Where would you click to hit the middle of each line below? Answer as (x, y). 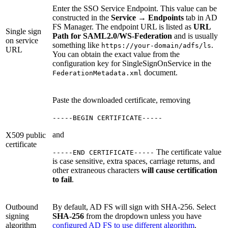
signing (17, 216)
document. (160, 72)
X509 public (26, 135)
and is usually (195, 36)
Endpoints (167, 17)
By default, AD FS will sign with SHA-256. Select (134, 207)
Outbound (22, 207)
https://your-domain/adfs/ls (156, 45)
